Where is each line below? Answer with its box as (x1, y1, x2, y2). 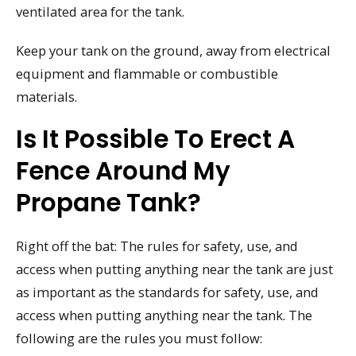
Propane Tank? (16, 185, 201, 221)
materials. (16, 87, 77, 106)
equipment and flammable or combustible (16, 64, 278, 83)
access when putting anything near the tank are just (16, 260, 333, 279)
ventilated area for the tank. (16, 2, 184, 21)
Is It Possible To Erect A (16, 122, 295, 157)
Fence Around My (16, 153, 230, 189)
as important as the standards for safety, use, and (16, 283, 319, 302)
